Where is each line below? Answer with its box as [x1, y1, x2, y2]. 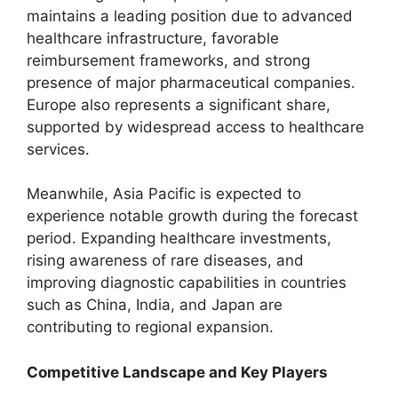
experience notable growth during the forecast [27, 207, 358, 225]
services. [27, 139, 90, 158]
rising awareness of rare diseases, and [27, 251, 304, 269]
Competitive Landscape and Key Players [27, 362, 328, 381]
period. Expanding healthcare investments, [27, 229, 331, 247]
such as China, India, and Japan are [27, 296, 283, 314]
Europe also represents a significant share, [27, 95, 330, 114]
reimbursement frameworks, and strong [27, 51, 310, 69]
